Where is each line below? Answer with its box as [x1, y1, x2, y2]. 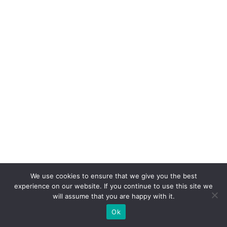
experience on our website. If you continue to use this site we [14, 182, 213, 190]
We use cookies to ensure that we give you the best [30, 172, 197, 180]
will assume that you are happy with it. [52, 192, 175, 200]
